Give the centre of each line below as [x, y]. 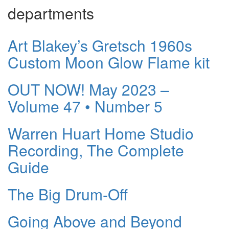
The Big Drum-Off [68, 194]
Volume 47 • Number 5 [85, 106]
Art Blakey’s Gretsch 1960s [100, 45]
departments [51, 13]
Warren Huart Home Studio [101, 133]
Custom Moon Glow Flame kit [109, 62]
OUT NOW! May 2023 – [88, 89]
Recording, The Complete [96, 150]
